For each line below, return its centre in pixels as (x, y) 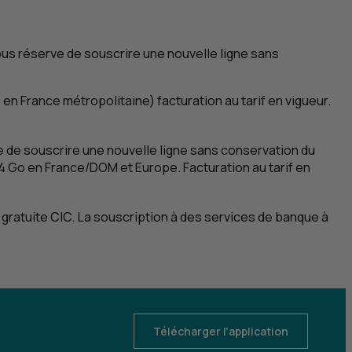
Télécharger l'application (221, 332)
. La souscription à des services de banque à (200, 217)
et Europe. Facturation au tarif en (214, 168)
